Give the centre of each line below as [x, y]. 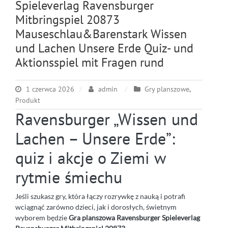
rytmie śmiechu [69, 177]
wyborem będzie [42, 218]
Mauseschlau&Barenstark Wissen [101, 34]
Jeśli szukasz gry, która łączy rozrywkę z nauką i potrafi [100, 196]
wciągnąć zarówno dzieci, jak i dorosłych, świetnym [96, 207]
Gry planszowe [167, 89]
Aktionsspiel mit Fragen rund [90, 63]
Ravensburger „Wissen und [107, 119]
